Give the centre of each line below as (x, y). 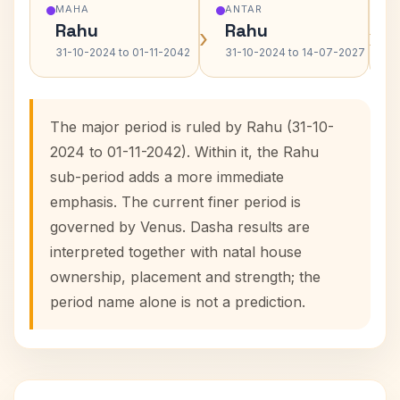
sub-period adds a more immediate (167, 177)
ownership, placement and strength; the (185, 277)
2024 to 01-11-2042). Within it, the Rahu (184, 152)
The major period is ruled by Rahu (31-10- (192, 127)
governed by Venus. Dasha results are (180, 227)
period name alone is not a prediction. (178, 302)
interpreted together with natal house (176, 252)
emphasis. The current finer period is (175, 202)
